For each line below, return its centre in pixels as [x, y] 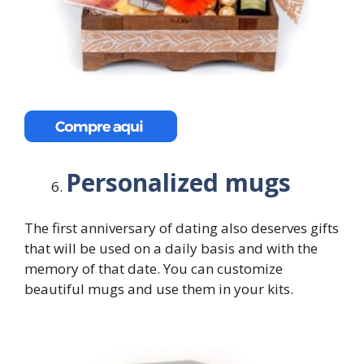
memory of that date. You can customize [154, 269]
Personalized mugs [178, 182]
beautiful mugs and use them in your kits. [159, 289]
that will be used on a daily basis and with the [171, 249]
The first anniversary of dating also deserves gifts [182, 228]
